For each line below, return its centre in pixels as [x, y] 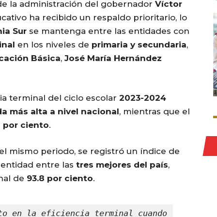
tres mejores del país [122, 165]
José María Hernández [113, 58]
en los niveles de [53, 45]
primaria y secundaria [139, 45]
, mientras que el [155, 112]
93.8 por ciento [60, 178]
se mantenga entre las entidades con [108, 31]
